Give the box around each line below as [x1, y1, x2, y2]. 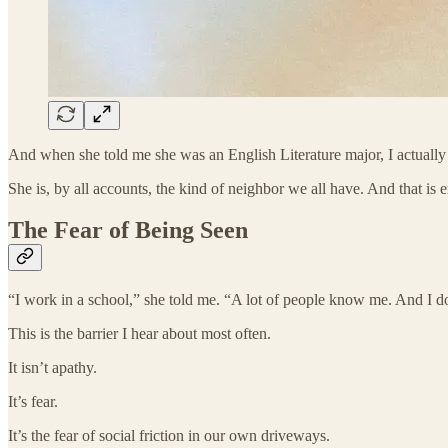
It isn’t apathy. [8, 359, 97, 377]
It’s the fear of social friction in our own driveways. [8, 427, 330, 445]
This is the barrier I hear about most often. [8, 325, 271, 343]
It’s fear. [8, 393, 58, 411]
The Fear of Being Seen [8, 217, 248, 244]
